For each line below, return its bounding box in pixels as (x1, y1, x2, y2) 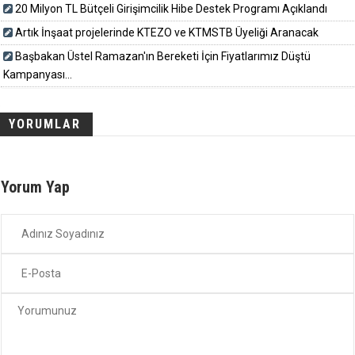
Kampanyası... (3, 68, 72, 82)
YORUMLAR (9, 116, 81, 132)
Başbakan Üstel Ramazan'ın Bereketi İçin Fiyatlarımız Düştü (15, 50, 311, 63)
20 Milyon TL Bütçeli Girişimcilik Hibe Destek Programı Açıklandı (15, 2, 327, 16)
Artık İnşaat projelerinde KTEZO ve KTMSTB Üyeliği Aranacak (15, 26, 319, 40)
